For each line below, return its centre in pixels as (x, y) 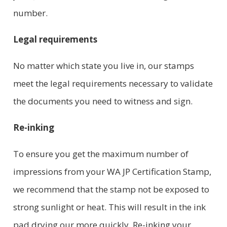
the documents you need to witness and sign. (103, 101)
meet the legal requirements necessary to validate (113, 83)
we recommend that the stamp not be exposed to (111, 189)
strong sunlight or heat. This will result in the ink (109, 207)
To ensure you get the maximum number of (101, 154)
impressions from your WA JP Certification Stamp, (112, 171)
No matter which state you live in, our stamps (103, 65)
